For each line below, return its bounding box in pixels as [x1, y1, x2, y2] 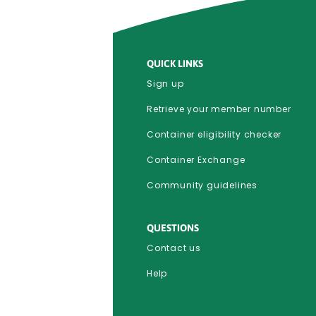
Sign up [147, 78, 184, 90]
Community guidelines [147, 179, 257, 192]
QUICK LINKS [147, 58, 203, 70]
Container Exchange [147, 154, 245, 166]
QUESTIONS [147, 222, 199, 234]
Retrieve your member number [147, 103, 291, 116]
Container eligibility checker [147, 128, 282, 141]
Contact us [147, 242, 201, 255]
